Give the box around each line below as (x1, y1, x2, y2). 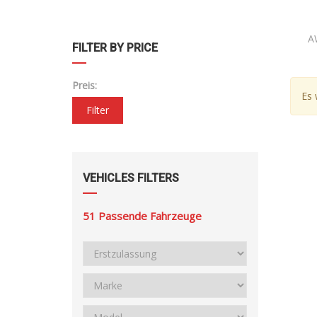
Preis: (72, 79, 97, 93)
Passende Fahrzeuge (98, 209, 202, 224)
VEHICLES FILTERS (83, 171, 179, 185)
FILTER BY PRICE (72, 41, 158, 55)
